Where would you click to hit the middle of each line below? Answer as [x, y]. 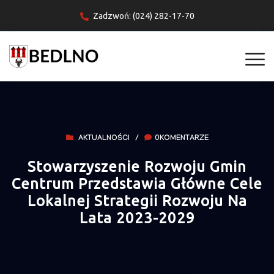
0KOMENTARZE [181, 139]
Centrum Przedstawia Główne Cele [137, 184]
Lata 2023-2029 [137, 218]
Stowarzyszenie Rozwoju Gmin [137, 167]
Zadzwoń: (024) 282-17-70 [143, 16]
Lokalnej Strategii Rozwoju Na [137, 201]
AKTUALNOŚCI [104, 139]
